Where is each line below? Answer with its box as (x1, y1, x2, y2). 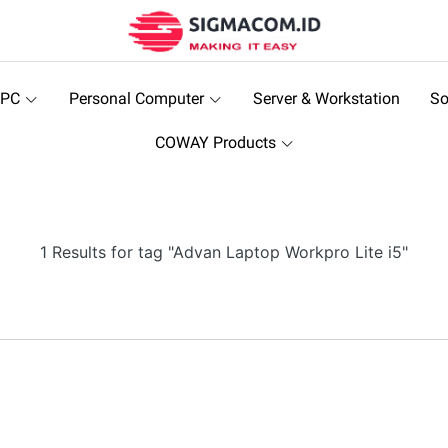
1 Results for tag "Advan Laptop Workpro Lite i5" (40, 242, 408, 262)
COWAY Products (154, 133, 276, 152)
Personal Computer (68, 89, 204, 108)
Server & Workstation (252, 89, 400, 108)
